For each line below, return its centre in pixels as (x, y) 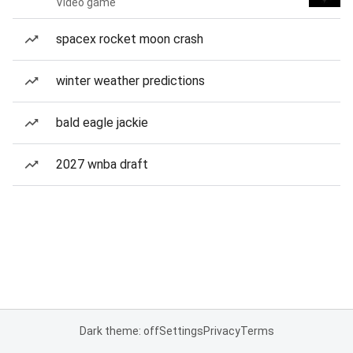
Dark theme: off (119, 331)
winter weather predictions (130, 81)
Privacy (221, 331)
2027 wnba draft (102, 164)
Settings (181, 331)
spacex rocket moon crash (130, 39)
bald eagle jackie (102, 123)
